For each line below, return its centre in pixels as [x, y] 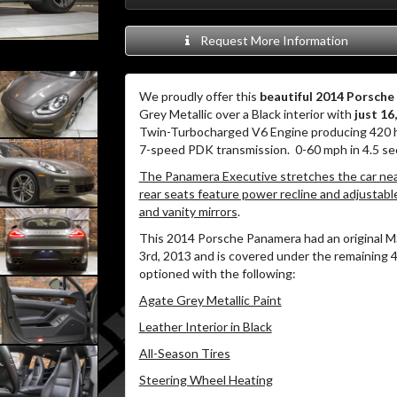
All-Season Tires [184, 353]
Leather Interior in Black [205, 327]
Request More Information [272, 40]
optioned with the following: [217, 273]
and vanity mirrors [188, 211]
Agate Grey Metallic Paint [210, 300]
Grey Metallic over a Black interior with [246, 114]
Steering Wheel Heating [206, 380]
